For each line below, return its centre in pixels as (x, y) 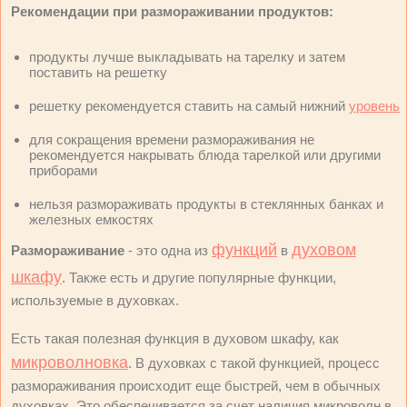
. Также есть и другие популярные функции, (199, 277)
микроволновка (69, 362)
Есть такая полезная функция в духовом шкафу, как (175, 338)
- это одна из (168, 250)
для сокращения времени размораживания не (172, 139)
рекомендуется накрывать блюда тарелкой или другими (205, 154)
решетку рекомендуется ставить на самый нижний (189, 105)
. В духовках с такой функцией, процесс (254, 362)
